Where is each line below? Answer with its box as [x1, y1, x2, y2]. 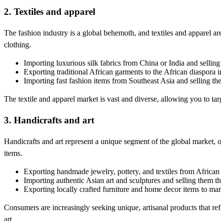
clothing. [4, 40, 31, 49]
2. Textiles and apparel [4, 6, 95, 17]
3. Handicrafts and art [4, 114, 94, 125]
